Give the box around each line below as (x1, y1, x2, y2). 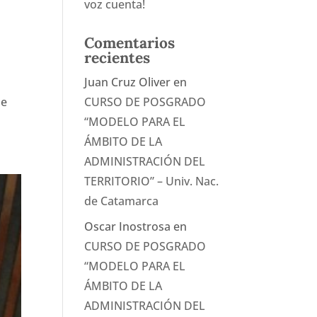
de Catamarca (84, 193, 159, 209)
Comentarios (84, 33, 175, 52)
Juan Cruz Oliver (84, 74, 171, 90)
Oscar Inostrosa (84, 219, 171, 234)
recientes (84, 48, 151, 67)
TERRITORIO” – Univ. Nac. (84, 173, 219, 189)
